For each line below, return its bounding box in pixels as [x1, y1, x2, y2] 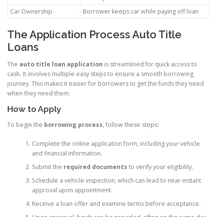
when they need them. [7, 89, 70, 97]
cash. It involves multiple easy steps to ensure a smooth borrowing [7, 69, 193, 78]
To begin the [7, 121, 44, 129]
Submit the [31, 162, 63, 171]
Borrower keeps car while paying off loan [83, 7, 199, 15]
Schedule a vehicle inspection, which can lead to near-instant [31, 176, 201, 185]
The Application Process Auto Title [7, 28, 182, 41]
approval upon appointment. [31, 186, 112, 194]
